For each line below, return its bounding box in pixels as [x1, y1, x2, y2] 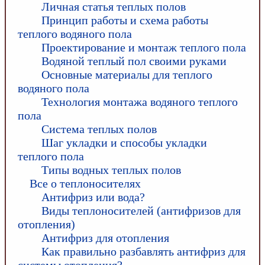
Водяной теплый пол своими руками [41, 54, 227, 67]
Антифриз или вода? [41, 190, 145, 203]
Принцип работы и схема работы [41, 14, 208, 27]
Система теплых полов [41, 122, 157, 135]
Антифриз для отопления [41, 231, 169, 244]
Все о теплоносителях [30, 177, 141, 190]
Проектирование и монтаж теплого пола [41, 41, 246, 54]
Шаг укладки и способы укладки [41, 136, 207, 149]
